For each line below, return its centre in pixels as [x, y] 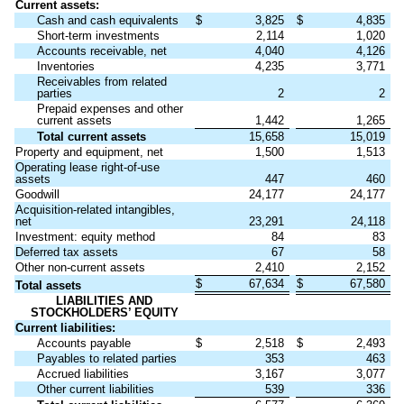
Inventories [65, 66]
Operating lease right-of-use [87, 167]
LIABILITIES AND [104, 300]
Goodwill [37, 194]
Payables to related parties [106, 358]
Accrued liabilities [83, 373]
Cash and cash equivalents [107, 20]
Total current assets [91, 136]
